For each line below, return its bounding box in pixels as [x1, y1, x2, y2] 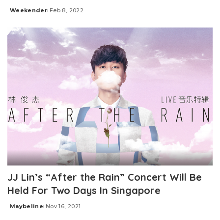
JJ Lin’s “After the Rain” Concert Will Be [7, 171, 202, 184]
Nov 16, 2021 [46, 203, 81, 210]
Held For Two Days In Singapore [7, 184, 161, 197]
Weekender [10, 6, 48, 14]
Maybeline [10, 203, 44, 210]
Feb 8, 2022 [50, 6, 83, 14]
